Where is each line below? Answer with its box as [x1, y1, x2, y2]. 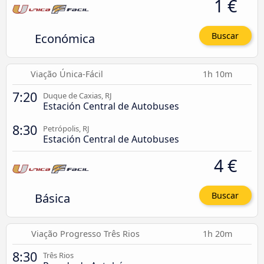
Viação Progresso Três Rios [31, 228, 140, 240]
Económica [34, 29, 95, 47]
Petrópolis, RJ [43, 123, 90, 134]
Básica [34, 189, 70, 206]
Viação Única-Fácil [30, 68, 103, 80]
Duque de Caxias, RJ [43, 90, 112, 101]
